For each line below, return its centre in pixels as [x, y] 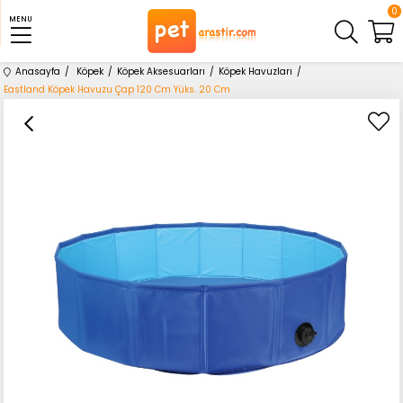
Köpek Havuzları [256, 72]
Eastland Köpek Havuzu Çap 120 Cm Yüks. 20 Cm [117, 90]
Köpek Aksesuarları [161, 72]
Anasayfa [38, 72]
